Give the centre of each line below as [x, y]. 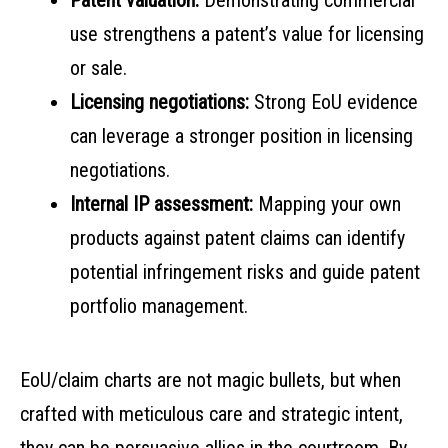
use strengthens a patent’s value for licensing [247, 34]
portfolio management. [159, 306]
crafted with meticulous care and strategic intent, [211, 414]
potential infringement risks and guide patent [245, 272]
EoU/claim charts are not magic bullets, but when [210, 380]
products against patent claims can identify [237, 238]
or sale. [98, 68]
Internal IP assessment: [161, 204]
